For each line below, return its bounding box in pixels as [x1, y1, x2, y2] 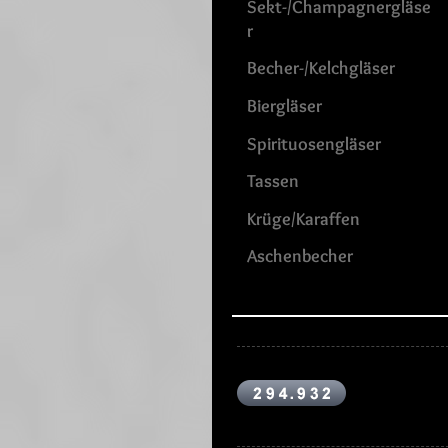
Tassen [247, 169, 299, 193]
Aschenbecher [247, 244, 353, 268]
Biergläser [247, 93, 322, 117]
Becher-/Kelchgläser [247, 56, 395, 80]
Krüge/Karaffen [247, 206, 360, 230]
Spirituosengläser [247, 131, 381, 155]
